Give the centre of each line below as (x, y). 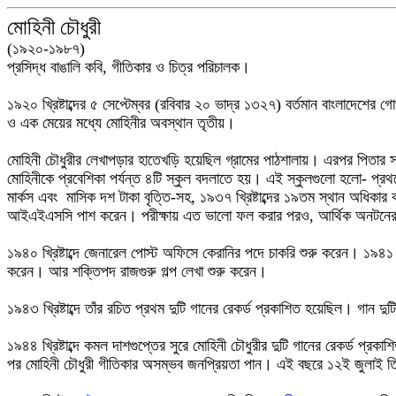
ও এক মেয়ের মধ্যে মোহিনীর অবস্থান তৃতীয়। (121, 123)
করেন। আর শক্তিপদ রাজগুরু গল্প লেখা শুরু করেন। (137, 271)
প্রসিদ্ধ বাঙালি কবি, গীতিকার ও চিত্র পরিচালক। (129, 67)
